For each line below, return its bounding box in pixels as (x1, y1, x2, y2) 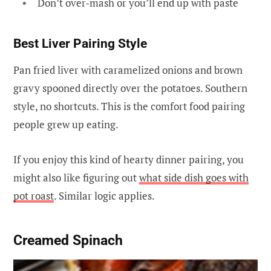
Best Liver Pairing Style (13, 36, 147, 51)
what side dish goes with (139, 171, 249, 185)
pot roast (13, 189, 54, 203)
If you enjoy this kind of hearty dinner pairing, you (13, 152, 244, 167)
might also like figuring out (13, 171, 139, 185)
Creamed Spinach (13, 232, 123, 249)
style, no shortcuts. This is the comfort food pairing (13, 99, 245, 114)
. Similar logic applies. (54, 189, 155, 203)
